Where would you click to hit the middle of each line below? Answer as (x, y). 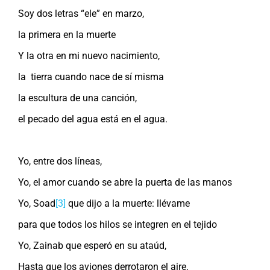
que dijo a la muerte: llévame (128, 203)
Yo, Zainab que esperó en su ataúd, (92, 245)
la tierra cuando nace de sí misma (91, 77)
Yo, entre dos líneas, (60, 161)
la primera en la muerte (67, 34)
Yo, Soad (37, 203)
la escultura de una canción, (77, 98)
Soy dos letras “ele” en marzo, (81, 13)
